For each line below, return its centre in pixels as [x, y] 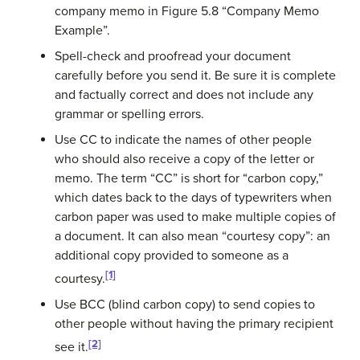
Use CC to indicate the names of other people [183, 140]
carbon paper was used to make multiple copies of [195, 217]
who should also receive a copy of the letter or [184, 159]
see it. [72, 348]
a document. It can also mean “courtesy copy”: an [192, 236]
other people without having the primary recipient [194, 324]
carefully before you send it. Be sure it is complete [195, 76]
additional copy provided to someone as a [172, 256]
